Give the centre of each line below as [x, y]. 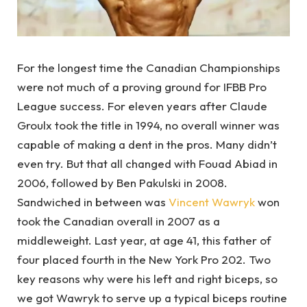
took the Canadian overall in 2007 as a [119, 221]
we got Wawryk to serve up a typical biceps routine [152, 298]
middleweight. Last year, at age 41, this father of [144, 240]
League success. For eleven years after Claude [142, 106]
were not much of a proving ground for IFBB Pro [142, 87]
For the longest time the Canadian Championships [149, 67]
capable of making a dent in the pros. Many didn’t [147, 144]
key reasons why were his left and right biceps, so [147, 279]
